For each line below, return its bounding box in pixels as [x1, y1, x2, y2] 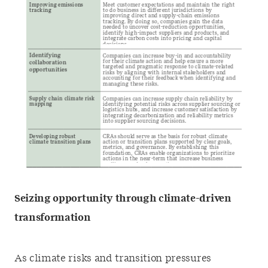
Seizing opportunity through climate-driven [14, 193, 232, 203]
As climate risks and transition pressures [14, 253, 211, 263]
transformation [14, 212, 91, 223]
